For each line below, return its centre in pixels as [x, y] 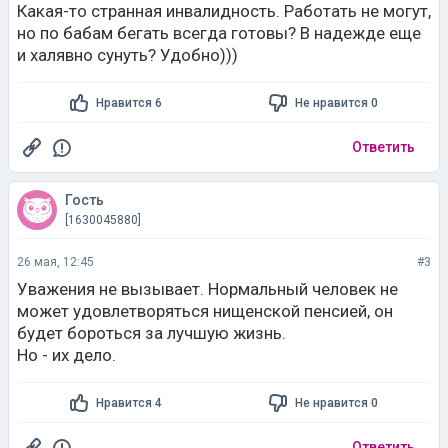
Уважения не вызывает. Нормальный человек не [207, 289]
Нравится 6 [129, 102]
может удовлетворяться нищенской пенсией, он [205, 311]
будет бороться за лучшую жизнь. [151, 333]
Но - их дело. [66, 355]
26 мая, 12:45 [55, 262]
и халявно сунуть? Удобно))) [127, 55]
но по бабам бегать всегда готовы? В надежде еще [219, 33]
